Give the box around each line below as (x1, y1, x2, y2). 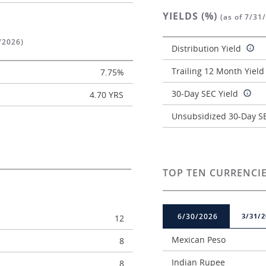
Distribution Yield (172, 43, 243, 54)
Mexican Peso (172, 234, 226, 245)
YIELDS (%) (163, 9, 220, 23)
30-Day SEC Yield (172, 88, 238, 99)
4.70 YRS (90, 89, 123, 100)
